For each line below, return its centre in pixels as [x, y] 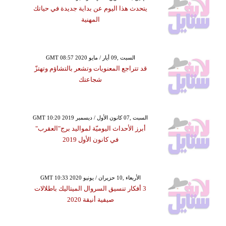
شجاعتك [91, 80]
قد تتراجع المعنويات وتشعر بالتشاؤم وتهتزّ [90, 69]
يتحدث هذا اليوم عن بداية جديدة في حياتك [91, 9]
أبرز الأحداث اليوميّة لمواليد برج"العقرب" [90, 129]
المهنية [90, 20]
